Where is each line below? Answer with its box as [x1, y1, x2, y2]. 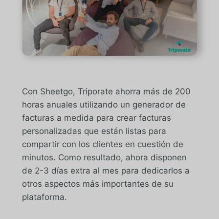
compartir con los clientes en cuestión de [22, 139, 183, 149]
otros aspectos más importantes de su [22, 178, 174, 189]
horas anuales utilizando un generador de [22, 99, 186, 109]
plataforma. [22, 192, 67, 202]
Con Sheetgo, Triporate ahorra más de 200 [22, 86, 191, 96]
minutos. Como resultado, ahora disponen [22, 152, 187, 162]
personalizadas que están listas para [22, 126, 166, 136]
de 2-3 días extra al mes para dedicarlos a [22, 165, 190, 175]
